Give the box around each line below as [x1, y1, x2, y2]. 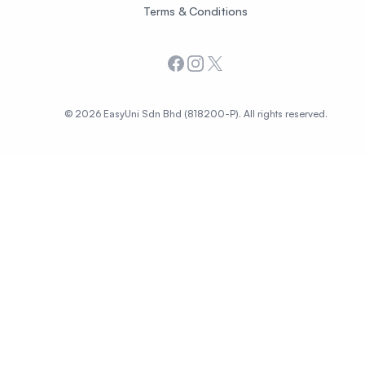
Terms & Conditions [143, 4, 248, 18]
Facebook [165, 55, 224, 71]
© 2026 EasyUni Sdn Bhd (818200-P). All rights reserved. [64, 108, 328, 120]
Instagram [185, 55, 247, 71]
